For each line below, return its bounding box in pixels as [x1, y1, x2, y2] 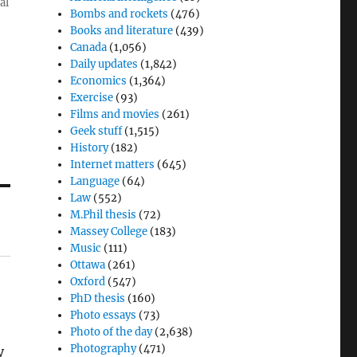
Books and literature [70, 23, 174, 37]
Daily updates [70, 57, 139, 71]
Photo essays [70, 308, 137, 322]
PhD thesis [70, 291, 126, 305]
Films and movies [70, 107, 160, 121]
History [70, 140, 109, 155]
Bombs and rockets [70, 6, 169, 21]
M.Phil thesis [70, 207, 137, 222]
